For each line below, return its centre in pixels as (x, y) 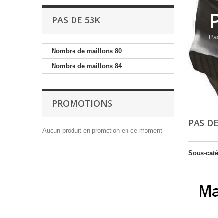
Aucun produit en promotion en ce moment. (103, 131)
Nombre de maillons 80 (87, 51)
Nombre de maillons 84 (87, 66)
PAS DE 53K (76, 20)
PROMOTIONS (82, 103)
